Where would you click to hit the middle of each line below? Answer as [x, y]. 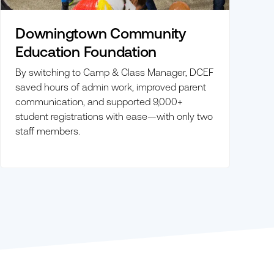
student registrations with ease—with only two [114, 116]
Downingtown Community [101, 33]
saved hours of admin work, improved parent [111, 87]
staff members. [48, 131]
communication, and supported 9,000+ [99, 101]
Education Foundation [86, 51]
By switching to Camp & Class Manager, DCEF [114, 72]
